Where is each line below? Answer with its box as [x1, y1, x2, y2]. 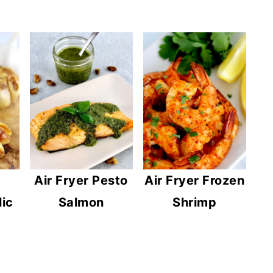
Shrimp [172, 195, 217, 210]
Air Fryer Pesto [34, 173, 128, 188]
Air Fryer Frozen [144, 173, 245, 188]
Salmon [58, 195, 104, 210]
